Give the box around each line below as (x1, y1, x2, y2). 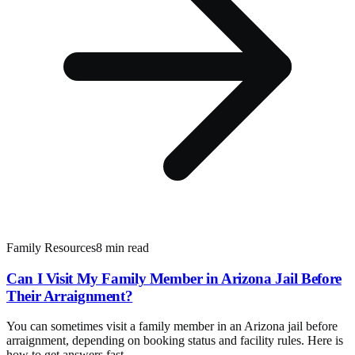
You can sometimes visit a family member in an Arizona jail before (6, 319, 338, 334)
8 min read (96, 240, 149, 254)
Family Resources (6, 240, 96, 254)
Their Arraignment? (6, 287, 133, 304)
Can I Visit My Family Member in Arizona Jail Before (6, 269, 342, 287)
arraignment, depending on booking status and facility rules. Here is (6, 334, 343, 348)
